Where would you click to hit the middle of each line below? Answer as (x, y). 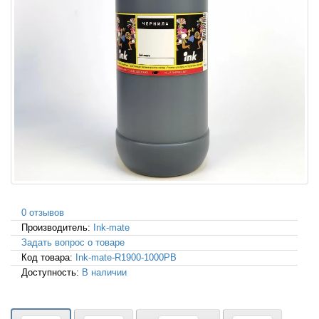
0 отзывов (43, 213)
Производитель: (57, 228)
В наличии (104, 273)
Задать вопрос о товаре (73, 243)
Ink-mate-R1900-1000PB (126, 258)
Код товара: (48, 258)
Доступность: (52, 273)
